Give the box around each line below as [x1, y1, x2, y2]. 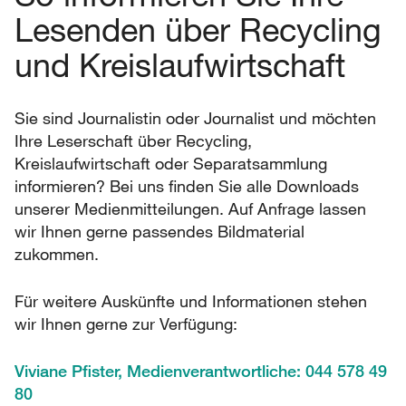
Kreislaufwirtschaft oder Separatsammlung [14, 153, 327, 173]
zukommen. [14, 244, 99, 264]
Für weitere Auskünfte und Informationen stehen [14, 291, 367, 311]
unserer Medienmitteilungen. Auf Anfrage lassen [14, 198, 366, 218]
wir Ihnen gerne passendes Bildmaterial [14, 221, 304, 241]
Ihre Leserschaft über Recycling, [14, 130, 252, 150]
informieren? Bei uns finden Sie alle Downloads [14, 176, 359, 196]
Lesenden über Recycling [14, 9, 382, 49]
